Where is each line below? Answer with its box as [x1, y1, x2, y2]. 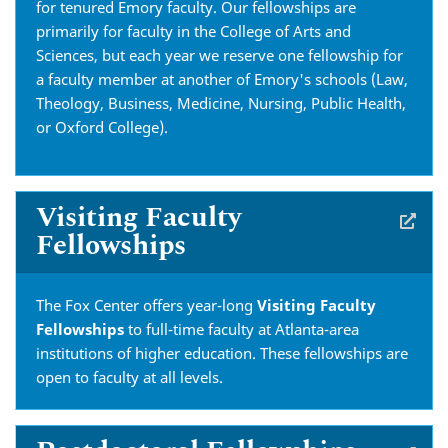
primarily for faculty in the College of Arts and [36, 21, 351, 41]
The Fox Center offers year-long [36, 295, 257, 315]
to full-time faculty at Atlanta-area [124, 319, 359, 339]
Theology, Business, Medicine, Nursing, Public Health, [36, 93, 406, 113]
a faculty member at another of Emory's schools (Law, [36, 69, 408, 89]
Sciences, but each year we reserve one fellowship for [36, 45, 403, 65]
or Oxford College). [36, 117, 168, 137]
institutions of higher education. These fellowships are [36, 343, 408, 363]
